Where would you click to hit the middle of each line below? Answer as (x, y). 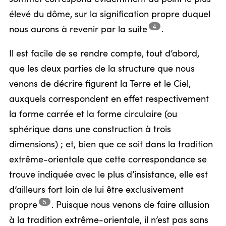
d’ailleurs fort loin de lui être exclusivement (96, 190)
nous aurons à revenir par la (69, 30)
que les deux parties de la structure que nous (102, 69)
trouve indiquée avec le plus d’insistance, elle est (108, 175)
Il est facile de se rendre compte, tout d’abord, (104, 54)
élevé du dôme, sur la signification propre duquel (110, 15)
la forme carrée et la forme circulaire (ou (93, 115)
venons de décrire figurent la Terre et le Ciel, (100, 84)
